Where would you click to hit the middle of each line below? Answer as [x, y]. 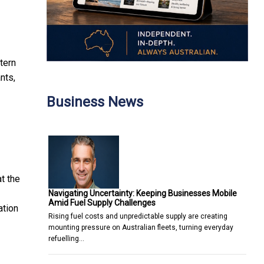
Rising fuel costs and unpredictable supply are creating [138, 216]
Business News [95, 102]
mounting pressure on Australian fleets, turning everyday [141, 227]
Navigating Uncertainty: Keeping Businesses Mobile [143, 193]
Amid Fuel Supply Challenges [102, 202]
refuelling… [66, 238]
